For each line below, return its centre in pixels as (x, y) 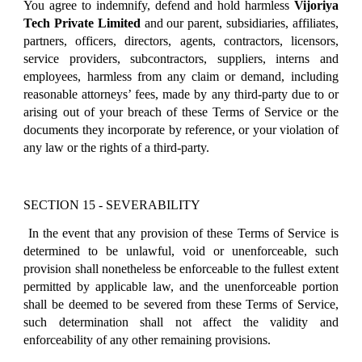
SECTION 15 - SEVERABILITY (112, 204)
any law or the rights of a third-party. (117, 147)
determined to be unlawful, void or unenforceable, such (181, 250)
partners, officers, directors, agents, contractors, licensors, (181, 40)
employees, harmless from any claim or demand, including (181, 76)
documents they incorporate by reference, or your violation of (181, 129)
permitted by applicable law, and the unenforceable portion (181, 286)
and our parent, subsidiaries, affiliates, (241, 23)
